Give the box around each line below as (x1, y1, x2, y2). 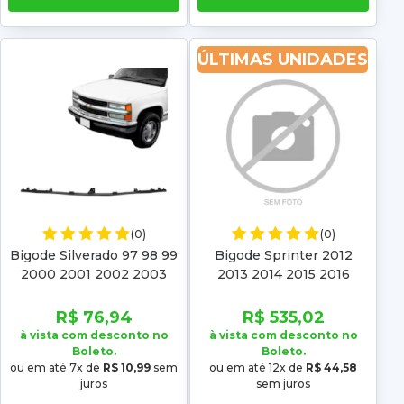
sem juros (256, 377, 310, 391)
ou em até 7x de (10, 361, 103, 375)
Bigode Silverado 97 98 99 (10, 247, 178, 264)
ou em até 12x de (209, 361, 306, 375)
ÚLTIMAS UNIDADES (197, 49, 368, 69)
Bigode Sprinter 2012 (214, 247, 353, 264)
